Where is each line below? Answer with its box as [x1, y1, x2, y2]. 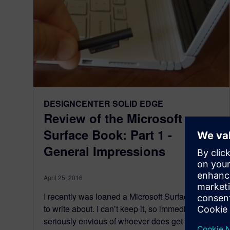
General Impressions [44, 142, 165, 160]
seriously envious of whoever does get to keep [44, 215, 212, 227]
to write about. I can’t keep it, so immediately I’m [44, 203, 216, 215]
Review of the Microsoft [44, 109, 182, 127]
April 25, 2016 [44, 173, 83, 182]
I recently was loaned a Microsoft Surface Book [44, 190, 214, 203]
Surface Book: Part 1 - [44, 126, 172, 144]
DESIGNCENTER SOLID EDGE [44, 98, 163, 110]
